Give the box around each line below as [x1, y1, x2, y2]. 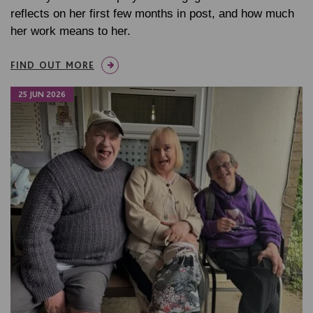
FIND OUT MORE [10, 59, 94, 71]
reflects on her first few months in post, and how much [10, 7, 294, 21]
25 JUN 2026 [18, 89, 66, 100]
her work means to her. [10, 24, 131, 38]
